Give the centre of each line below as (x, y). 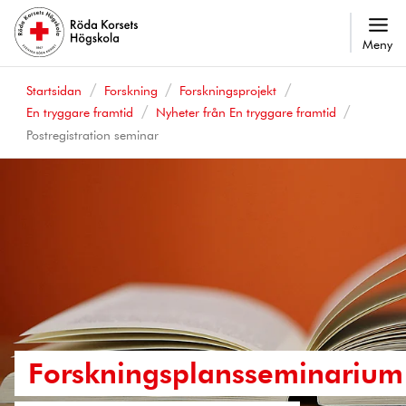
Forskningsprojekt (228, 90)
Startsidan (53, 90)
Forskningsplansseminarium (216, 372)
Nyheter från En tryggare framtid (246, 111)
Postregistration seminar (92, 134)
